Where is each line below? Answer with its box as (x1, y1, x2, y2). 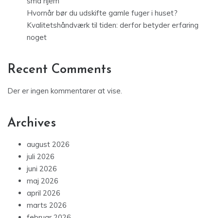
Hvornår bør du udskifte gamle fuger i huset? (27, 8, 178, 18)
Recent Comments (7, 63, 111, 76)
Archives (7, 116, 56, 130)
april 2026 (27, 188, 60, 198)
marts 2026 (27, 200, 67, 210)
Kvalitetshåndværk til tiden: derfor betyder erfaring (27, 20, 199, 30)
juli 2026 (27, 151, 54, 161)
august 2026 (27, 139, 70, 149)
